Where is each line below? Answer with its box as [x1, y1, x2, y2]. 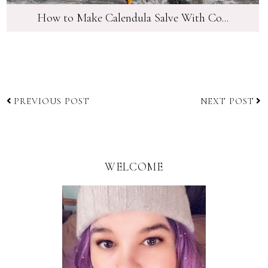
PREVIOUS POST [14, 95, 90, 106]
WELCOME [105, 159, 163, 173]
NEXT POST [200, 95, 254, 106]
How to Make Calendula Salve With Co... [36, 10, 229, 25]
